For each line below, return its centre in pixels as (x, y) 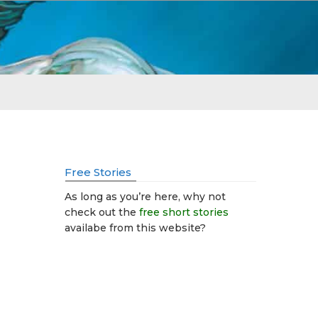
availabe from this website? (135, 228)
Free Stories (98, 172)
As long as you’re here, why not (145, 197)
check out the (102, 212)
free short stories (184, 212)
